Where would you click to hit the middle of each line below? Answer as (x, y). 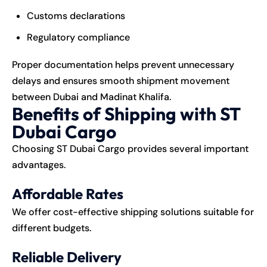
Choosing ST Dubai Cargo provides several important (130, 148)
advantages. (39, 164)
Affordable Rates (68, 193)
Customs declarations (76, 15)
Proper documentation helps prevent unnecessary (123, 64)
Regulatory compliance (78, 37)
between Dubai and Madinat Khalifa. (91, 97)
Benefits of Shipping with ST (126, 114)
